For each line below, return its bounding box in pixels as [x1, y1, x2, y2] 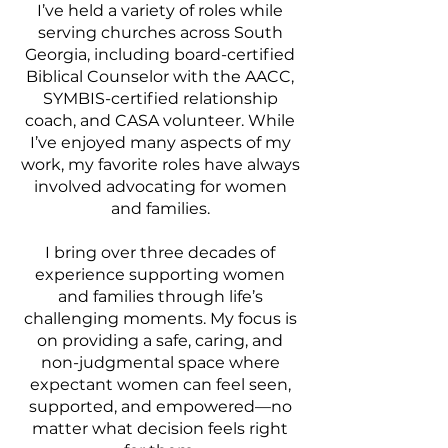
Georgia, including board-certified [25, 45, 295, 64]
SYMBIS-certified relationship [42, 89, 278, 108]
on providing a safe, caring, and [37, 331, 283, 350]
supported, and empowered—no [28, 397, 292, 416]
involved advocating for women [33, 177, 287, 196]
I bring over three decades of [45, 243, 275, 262]
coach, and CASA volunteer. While [25, 111, 295, 130]
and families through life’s [57, 287, 263, 306]
